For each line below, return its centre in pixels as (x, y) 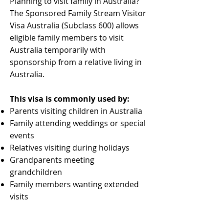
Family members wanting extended (74, 184)
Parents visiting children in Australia (76, 111)
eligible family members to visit (67, 38)
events (22, 135)
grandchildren (36, 172)
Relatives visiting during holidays (70, 148)
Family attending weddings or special (78, 123)
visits (19, 197)
